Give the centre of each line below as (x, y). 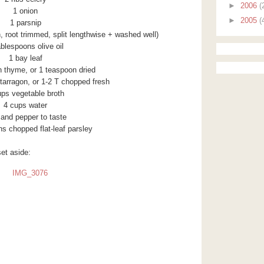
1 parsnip (25, 23)
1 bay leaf (25, 58)
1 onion (25, 11)
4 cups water (25, 105)
